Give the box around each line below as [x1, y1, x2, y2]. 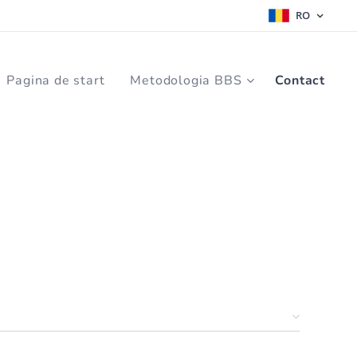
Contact [275, 72, 325, 89]
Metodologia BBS [130, 72, 242, 89]
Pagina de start [6, 72, 105, 89]
